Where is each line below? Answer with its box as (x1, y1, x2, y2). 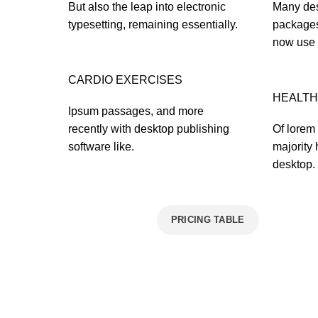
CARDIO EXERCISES (68, 73, 182, 86)
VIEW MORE (75, 214, 132, 225)
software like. (68, 140, 134, 153)
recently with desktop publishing (68, 122, 229, 135)
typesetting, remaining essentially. (68, 18, 238, 31)
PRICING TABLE (170, 214, 245, 225)
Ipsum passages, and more (68, 104, 204, 117)
